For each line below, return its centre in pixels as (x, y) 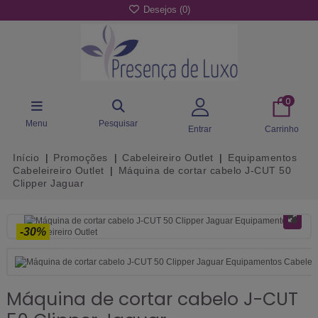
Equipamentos (263, 157)
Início (26, 157)
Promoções (81, 157)
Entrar (200, 129)
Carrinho (281, 129)
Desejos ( (161, 10)
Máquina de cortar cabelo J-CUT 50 (205, 170)
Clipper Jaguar (48, 183)
